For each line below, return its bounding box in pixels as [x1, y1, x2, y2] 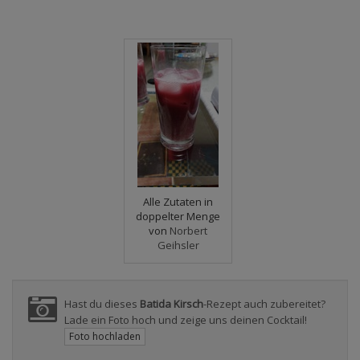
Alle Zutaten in [143, 194, 213, 209]
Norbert [170, 223, 207, 238]
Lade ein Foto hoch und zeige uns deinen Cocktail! [64, 312, 307, 327]
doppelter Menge [136, 208, 220, 223]
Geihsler [157, 237, 199, 252]
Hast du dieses [64, 296, 140, 311]
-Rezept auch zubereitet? [203, 296, 325, 311]
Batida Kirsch [140, 296, 203, 311]
